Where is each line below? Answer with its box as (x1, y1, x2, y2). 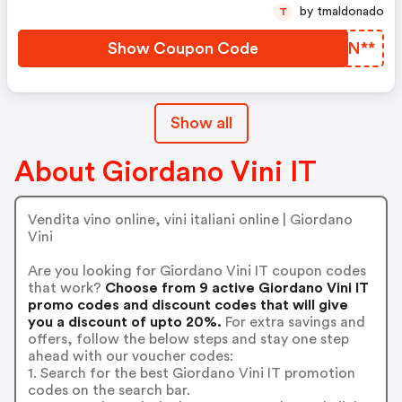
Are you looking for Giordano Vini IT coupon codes (27, 263, 366, 278)
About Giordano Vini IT (14, 158, 317, 187)
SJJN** (319, 40, 375, 57)
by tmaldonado (317, 5, 384, 18)
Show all (170, 115, 232, 131)
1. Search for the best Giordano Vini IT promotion (27, 365, 355, 380)
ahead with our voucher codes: (27, 348, 233, 363)
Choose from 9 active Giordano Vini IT (100, 280, 369, 295)
